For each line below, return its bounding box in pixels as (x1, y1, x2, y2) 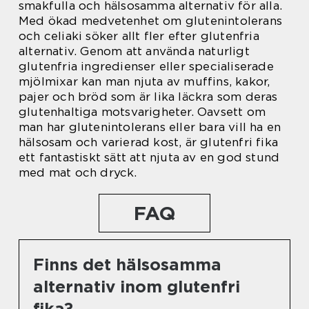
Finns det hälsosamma (33, 254, 221, 275)
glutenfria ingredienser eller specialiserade (19, 59, 274, 73)
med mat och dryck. (19, 165, 137, 179)
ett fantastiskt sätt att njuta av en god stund (19, 150, 280, 164)
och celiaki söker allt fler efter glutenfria (19, 28, 259, 43)
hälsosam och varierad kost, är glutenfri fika (19, 134, 279, 149)
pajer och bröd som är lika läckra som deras (19, 89, 278, 103)
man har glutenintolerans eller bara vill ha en (19, 119, 281, 134)
